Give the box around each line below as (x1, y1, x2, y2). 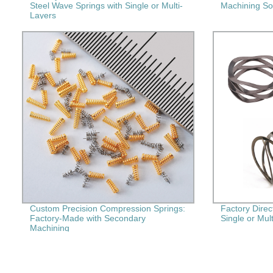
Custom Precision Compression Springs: (29, 203, 185, 213)
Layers (29, 10, 56, 20)
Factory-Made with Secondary (29, 213, 146, 223)
